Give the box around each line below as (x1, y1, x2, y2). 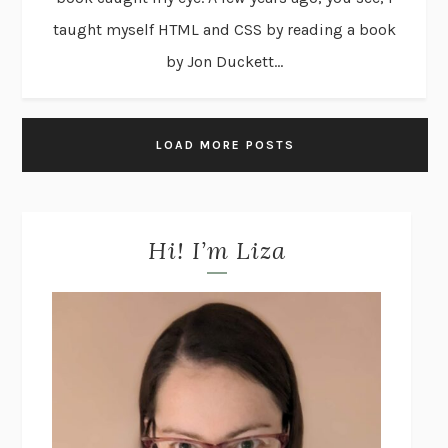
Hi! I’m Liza (147, 234, 286, 266)
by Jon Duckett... (165, 51, 283, 71)
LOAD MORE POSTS (155, 137, 295, 152)
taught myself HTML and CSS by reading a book (52, 19, 396, 39)
